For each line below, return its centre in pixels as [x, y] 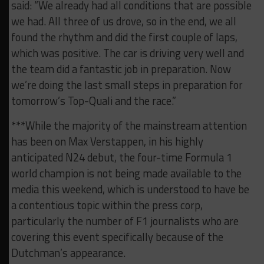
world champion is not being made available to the [126, 174]
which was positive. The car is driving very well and [127, 53]
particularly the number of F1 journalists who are [125, 221]
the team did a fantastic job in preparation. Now [121, 69]
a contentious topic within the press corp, [107, 205]
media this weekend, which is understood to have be [130, 189]
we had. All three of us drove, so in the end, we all [123, 22]
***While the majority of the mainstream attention [129, 126]
